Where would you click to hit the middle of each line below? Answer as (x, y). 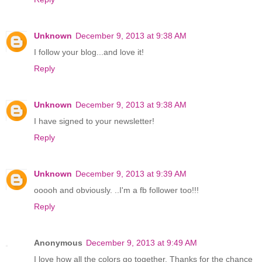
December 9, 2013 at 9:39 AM (131, 173)
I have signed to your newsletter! (94, 121)
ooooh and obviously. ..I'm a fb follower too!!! (116, 190)
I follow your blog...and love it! (89, 52)
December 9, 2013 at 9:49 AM (142, 242)
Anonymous (58, 242)
